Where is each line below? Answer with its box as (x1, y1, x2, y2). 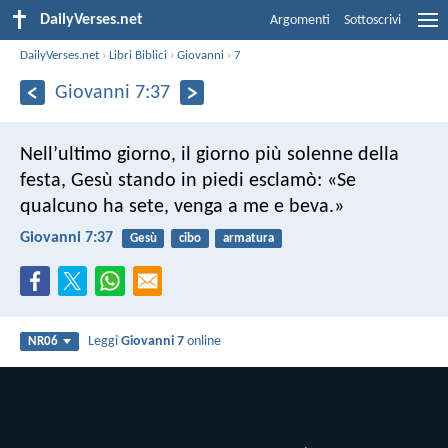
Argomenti (270, 13, 330, 28)
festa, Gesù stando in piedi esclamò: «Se (20, 170, 356, 191)
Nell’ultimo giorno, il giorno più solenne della (20, 144, 399, 165)
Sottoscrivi (344, 13, 401, 28)
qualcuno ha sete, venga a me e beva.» (20, 196, 344, 217)
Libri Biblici (109, 48, 168, 62)
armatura (222, 231, 274, 245)
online (184, 334, 222, 350)
